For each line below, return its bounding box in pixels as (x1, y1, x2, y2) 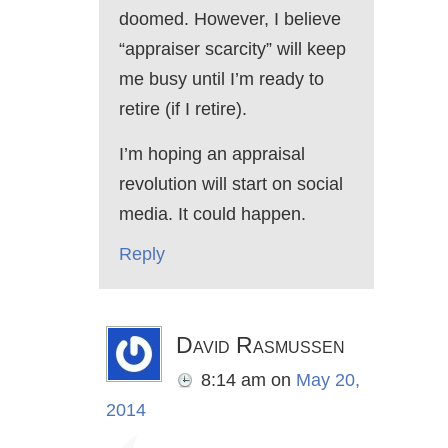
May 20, (296, 370, 360, 391)
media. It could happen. (119, 204, 306, 225)
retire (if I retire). (119, 99, 247, 120)
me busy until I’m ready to (119, 69, 324, 90)
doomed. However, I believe (119, 9, 341, 30)
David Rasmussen (176, 332, 345, 359)
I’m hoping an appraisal (119, 144, 305, 165)
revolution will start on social (119, 174, 343, 195)
